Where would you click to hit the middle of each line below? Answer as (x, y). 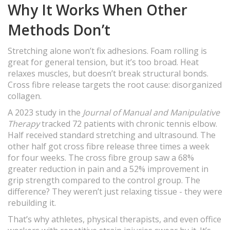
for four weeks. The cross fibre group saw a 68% (101, 158)
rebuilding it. (32, 203)
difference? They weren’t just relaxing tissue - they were (115, 192)
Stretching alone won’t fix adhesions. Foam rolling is (107, 51)
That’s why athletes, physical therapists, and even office (114, 219)
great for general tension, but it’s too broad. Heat (103, 62)
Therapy (24, 124)
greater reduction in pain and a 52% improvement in (108, 169)
